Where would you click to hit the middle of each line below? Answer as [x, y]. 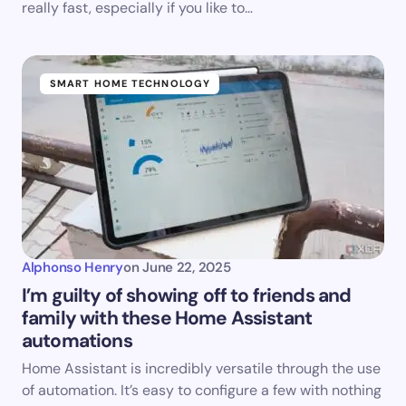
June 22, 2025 [187, 267]
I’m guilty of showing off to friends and [187, 295]
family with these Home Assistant [167, 318]
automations [77, 341]
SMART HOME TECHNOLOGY [130, 83]
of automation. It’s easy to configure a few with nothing [202, 390]
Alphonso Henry [72, 267]
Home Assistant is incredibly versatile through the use [201, 368]
